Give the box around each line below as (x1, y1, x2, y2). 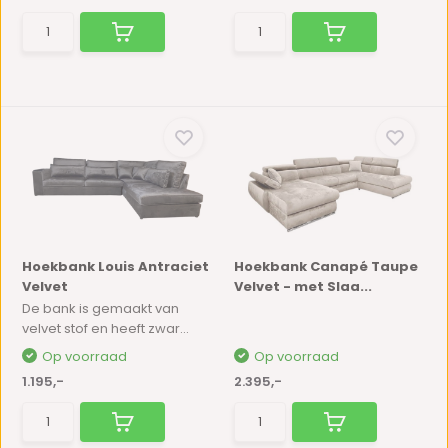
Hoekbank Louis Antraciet (22, 257, 210, 276)
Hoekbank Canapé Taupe (234, 257, 418, 276)
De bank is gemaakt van (22, 299, 180, 318)
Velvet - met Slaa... (234, 277, 372, 296)
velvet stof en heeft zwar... (22, 319, 190, 338)
